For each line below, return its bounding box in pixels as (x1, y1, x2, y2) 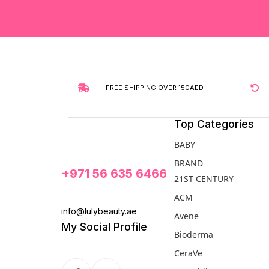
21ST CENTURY (174, 173, 234, 185)
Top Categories (174, 118, 254, 131)
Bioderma (174, 229, 213, 241)
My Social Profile (61, 220, 147, 234)
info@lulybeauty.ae (61, 206, 137, 217)
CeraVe (174, 247, 202, 259)
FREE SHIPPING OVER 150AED (106, 83, 204, 92)
